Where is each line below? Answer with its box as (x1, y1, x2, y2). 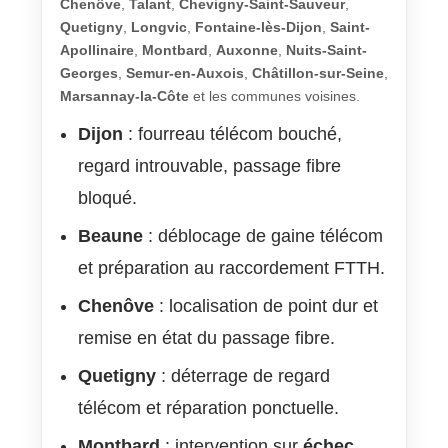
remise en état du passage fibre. (78, 328, 335, 349)
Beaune (78, 226, 143, 247)
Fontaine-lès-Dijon (195, 19, 322, 36)
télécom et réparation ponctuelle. (78, 398, 339, 419)
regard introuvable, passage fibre (78, 156, 341, 177)
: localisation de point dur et (154, 296, 378, 317)
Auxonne (216, 42, 278, 59)
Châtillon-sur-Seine (252, 65, 384, 82)
